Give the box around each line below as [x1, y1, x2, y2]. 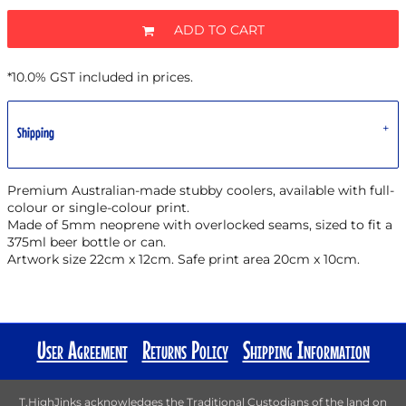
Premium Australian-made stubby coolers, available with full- [7, 182, 394, 198]
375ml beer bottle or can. [7, 234, 166, 250]
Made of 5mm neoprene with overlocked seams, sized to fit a [7, 217, 392, 233]
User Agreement [36, 335, 128, 364]
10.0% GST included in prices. [12, 69, 193, 85]
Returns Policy [141, 335, 228, 364]
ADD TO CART [173, 22, 265, 39]
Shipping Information [242, 335, 370, 364]
